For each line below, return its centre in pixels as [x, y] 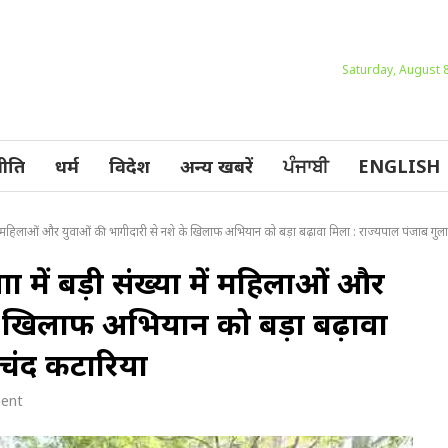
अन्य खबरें [216, 165]
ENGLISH [399, 165]
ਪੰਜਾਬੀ [305, 165]
